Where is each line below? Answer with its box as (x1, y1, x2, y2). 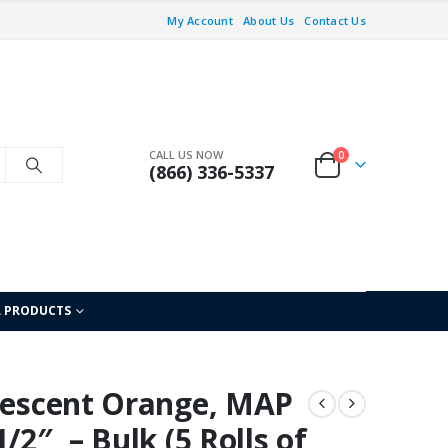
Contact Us (304, 13, 366, 28)
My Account (167, 13, 234, 28)
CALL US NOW (149, 147, 223, 163)
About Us (243, 13, 295, 28)
